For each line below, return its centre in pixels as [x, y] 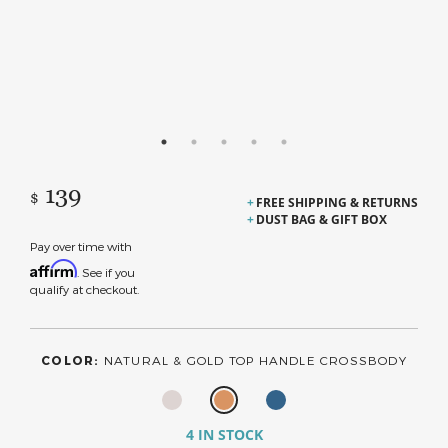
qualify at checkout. [84, 289]
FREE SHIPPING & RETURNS [337, 202]
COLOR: [72, 360]
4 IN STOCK [224, 434]
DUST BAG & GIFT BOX [321, 219]
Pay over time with [81, 246]
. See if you [106, 272]
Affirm [53, 268]
